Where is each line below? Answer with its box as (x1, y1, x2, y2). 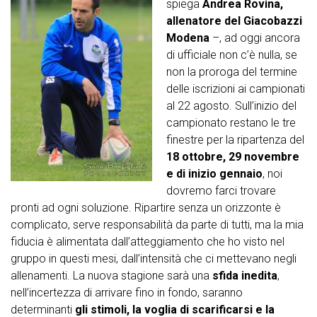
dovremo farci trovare (166, 184, 276, 198)
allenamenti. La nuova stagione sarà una (11, 269, 212, 283)
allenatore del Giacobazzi (166, 14, 302, 28)
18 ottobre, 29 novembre (166, 150, 299, 164)
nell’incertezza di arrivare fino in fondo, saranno (11, 286, 243, 300)
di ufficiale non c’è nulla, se (166, 48, 297, 62)
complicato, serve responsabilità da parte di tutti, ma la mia (11, 218, 304, 232)
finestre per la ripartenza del (166, 133, 304, 147)
